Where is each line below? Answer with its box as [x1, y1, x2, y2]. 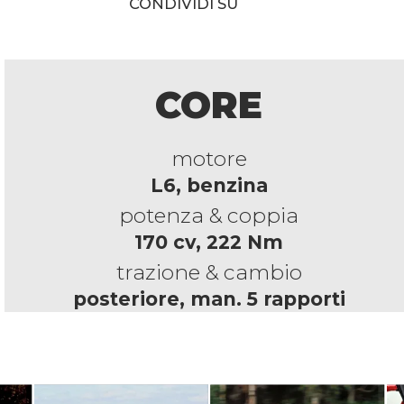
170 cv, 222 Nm [134, 231, 284, 254]
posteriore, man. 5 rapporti [72, 288, 345, 311]
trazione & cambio [115, 260, 302, 286]
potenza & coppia [119, 203, 299, 229]
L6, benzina [150, 174, 268, 197]
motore [170, 146, 247, 172]
